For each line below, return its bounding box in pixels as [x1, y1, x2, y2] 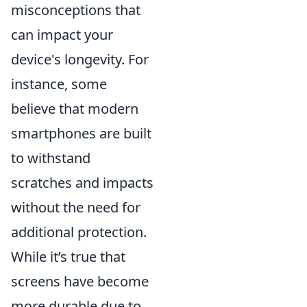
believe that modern [11, 99, 138, 118]
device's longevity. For [11, 49, 149, 69]
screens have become [11, 271, 149, 291]
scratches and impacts [11, 173, 153, 192]
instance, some [11, 74, 107, 93]
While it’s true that [11, 247, 125, 266]
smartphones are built [11, 123, 151, 143]
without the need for [11, 197, 140, 217]
